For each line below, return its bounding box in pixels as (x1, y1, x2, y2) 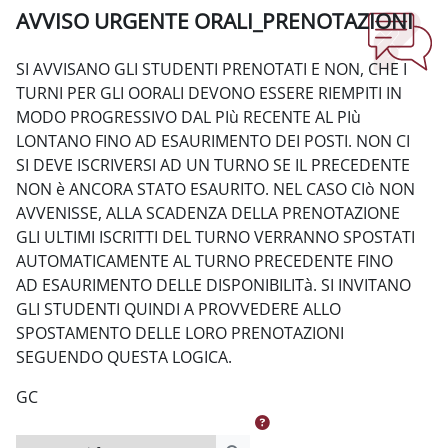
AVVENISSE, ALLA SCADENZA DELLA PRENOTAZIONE (16, 201, 400, 224)
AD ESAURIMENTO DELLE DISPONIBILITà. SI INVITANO (16, 273, 411, 296)
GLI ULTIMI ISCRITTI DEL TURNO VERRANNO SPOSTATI (16, 225, 415, 248)
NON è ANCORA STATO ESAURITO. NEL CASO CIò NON (16, 177, 415, 200)
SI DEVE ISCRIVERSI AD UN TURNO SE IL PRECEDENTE (16, 153, 410, 176)
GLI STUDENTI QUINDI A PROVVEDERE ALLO (16, 297, 341, 320)
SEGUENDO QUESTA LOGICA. (16, 345, 232, 368)
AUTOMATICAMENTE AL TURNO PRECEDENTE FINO (16, 249, 393, 272)
